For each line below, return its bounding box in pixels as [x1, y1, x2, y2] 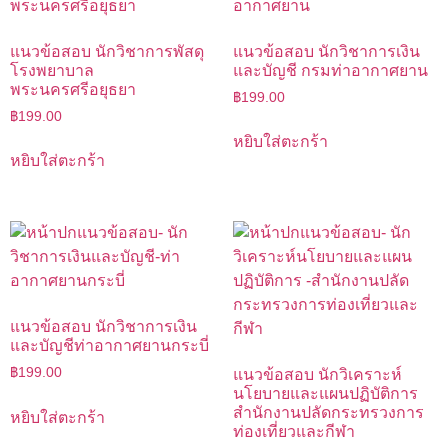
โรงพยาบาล [10, 61, 94, 79]
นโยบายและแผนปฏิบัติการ [232, 385, 418, 403]
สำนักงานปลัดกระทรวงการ [232, 404, 424, 422]
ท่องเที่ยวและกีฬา [232, 423, 355, 441]
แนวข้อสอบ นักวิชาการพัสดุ [10, 42, 204, 60]
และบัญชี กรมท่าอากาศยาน [232, 61, 428, 79]
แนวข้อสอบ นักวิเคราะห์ [232, 366, 402, 384]
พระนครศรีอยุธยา [10, 80, 136, 98]
